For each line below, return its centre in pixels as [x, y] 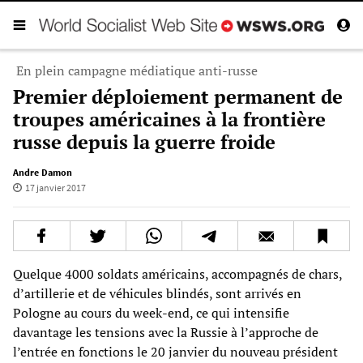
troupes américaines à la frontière [169, 119]
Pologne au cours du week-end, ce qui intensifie [151, 312]
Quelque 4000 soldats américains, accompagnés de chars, [177, 273]
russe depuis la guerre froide [144, 141]
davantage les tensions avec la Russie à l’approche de [166, 332]
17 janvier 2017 [55, 187]
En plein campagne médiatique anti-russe [137, 70]
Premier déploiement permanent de [178, 96]
